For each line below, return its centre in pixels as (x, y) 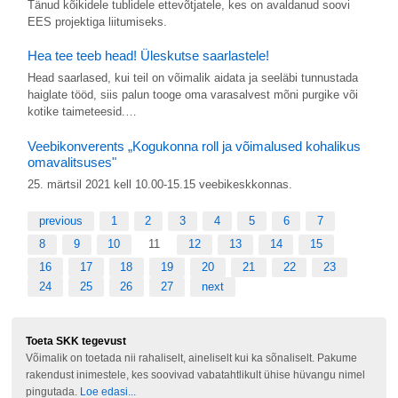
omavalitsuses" (72, 163)
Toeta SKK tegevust (76, 340)
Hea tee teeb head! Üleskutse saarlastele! (148, 56)
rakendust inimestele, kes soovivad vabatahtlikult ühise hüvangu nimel (196, 374)
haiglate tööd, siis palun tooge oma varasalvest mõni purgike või (192, 95)
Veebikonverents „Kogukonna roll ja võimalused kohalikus (194, 147)
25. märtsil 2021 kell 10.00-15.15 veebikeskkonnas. (159, 185)
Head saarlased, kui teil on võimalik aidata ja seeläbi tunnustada (192, 78)
